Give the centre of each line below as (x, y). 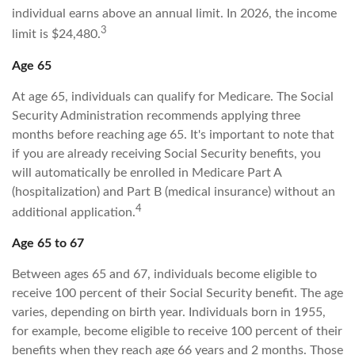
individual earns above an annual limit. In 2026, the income (174, 14)
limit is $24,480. (56, 34)
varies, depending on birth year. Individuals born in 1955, (169, 312)
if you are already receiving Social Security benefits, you (166, 153)
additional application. (74, 212)
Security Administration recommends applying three (156, 115)
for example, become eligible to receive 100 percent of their (177, 331)
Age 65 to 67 (48, 243)
